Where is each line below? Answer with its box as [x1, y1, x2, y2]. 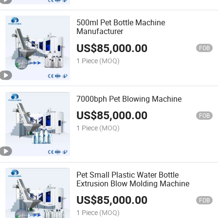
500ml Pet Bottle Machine [76, 17, 165, 28]
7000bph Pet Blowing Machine [76, 93, 182, 104]
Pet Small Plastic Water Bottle [76, 169, 179, 180]
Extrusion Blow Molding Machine [76, 178, 190, 189]
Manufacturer [76, 26, 124, 37]
